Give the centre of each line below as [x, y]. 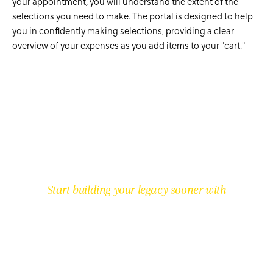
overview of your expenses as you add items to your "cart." [129, 46]
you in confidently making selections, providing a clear [123, 32]
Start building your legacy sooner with [136, 190]
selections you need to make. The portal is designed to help [133, 17]
